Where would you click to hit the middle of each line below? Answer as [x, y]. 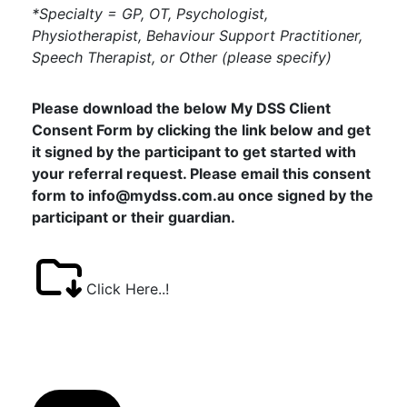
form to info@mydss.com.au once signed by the [203, 195]
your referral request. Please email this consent [201, 173]
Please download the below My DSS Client [181, 108]
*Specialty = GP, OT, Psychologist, [150, 13]
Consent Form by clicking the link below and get [201, 129]
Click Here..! [128, 288]
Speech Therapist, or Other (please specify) [182, 57]
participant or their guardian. [134, 217]
